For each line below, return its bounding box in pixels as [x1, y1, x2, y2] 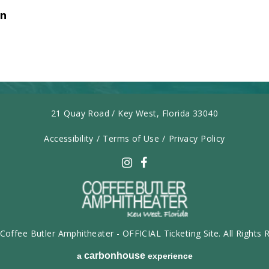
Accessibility [44, 133, 94, 144]
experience [145, 251, 193, 261]
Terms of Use [103, 133, 160, 144]
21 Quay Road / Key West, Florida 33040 [51, 107, 218, 119]
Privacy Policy [168, 133, 225, 144]
